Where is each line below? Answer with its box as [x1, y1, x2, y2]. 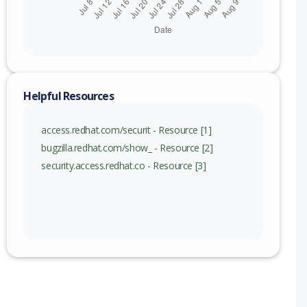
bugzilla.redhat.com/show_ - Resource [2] [41, 141, 213, 155]
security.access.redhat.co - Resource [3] [41, 159, 206, 173]
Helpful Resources [23, 88, 114, 104]
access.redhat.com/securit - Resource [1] [41, 123, 212, 137]
